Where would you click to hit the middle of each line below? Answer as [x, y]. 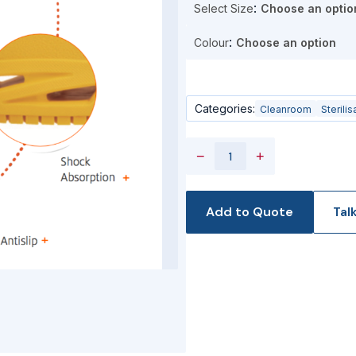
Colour [211, 43]
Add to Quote [250, 212]
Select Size [224, 8]
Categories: [225, 108]
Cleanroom [286, 109]
